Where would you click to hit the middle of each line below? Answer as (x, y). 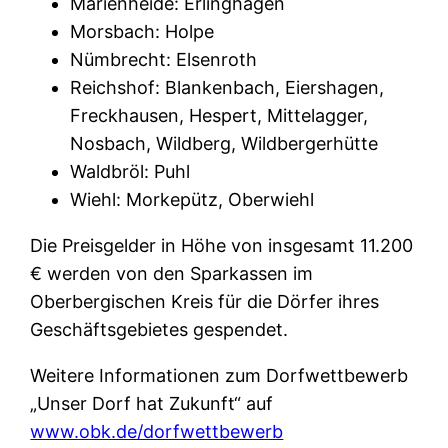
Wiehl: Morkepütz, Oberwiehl (192, 199)
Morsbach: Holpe (142, 31)
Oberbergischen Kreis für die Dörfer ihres (205, 301)
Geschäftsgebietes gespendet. (159, 329)
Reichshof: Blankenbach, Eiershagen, (227, 87)
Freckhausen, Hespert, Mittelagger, (219, 115)
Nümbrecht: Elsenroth (164, 59)
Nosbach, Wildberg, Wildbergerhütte (224, 143)
